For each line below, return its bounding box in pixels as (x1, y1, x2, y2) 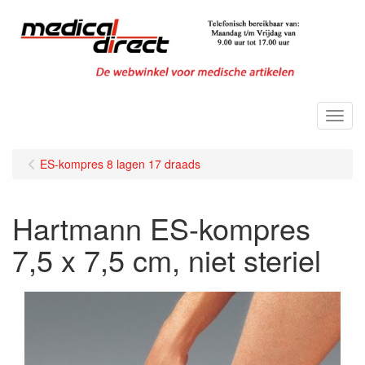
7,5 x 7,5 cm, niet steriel (12, 238, 321, 280)
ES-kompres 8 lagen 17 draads (40, 155, 200, 172)
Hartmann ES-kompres (12, 206, 310, 248)
